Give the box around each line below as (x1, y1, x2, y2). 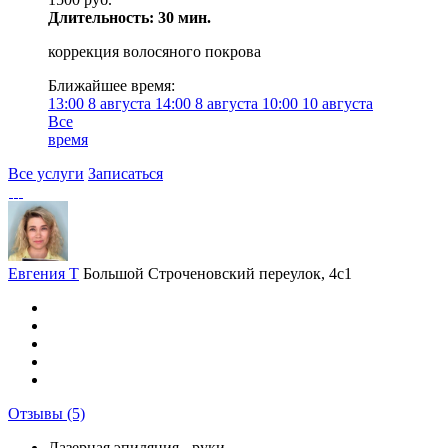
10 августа (298, 95, 373, 112)
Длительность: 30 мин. (48, 9, 211, 26)
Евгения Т (8, 265, 79, 282)
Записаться (88, 165, 163, 182)
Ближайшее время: (48, 77, 175, 94)
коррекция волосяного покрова (48, 43, 261, 60)
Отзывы (8, 405, 67, 422)
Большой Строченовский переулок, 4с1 (83, 265, 352, 282)
